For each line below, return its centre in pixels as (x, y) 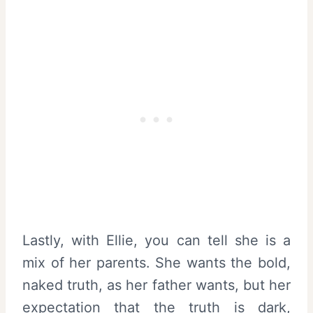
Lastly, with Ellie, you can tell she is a (156, 240)
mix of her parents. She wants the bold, (156, 262)
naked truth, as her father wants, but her (156, 285)
